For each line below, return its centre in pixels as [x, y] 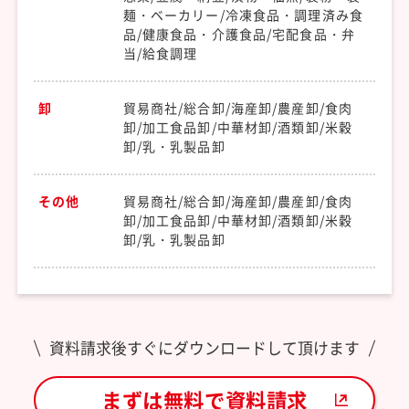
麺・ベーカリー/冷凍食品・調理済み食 [243, 15]
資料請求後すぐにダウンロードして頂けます [204, 347]
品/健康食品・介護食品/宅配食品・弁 [239, 34]
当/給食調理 [160, 53]
